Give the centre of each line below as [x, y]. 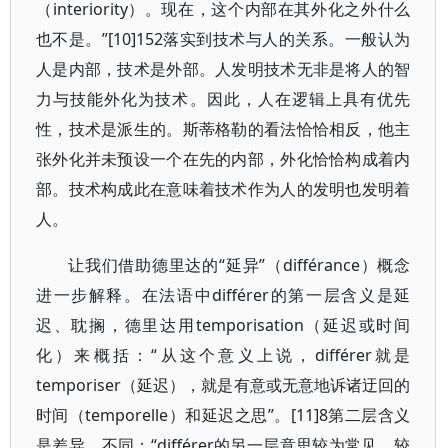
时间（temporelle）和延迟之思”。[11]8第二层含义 [223, 415]
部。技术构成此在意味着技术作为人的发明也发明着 [223, 189]
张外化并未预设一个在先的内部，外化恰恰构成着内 [223, 159]
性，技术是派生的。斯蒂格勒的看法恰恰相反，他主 [223, 129]
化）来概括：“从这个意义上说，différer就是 [223, 355]
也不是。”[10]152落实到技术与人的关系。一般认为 [223, 39]
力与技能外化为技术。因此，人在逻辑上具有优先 [223, 99]
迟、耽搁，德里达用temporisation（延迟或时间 [223, 325]
